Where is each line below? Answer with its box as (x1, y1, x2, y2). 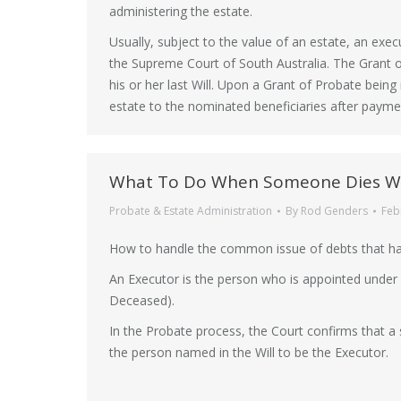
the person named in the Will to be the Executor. (109, 344, 388, 361)
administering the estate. (109, 3, 252, 20)
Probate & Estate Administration (109, 203, 272, 218)
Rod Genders (301, 203, 368, 218)
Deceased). (109, 292, 175, 309)
